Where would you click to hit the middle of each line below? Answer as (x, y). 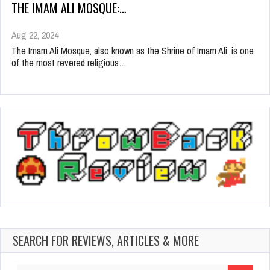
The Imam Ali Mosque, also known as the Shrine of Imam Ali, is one (133, 50)
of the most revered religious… (69, 62)
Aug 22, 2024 (35, 35)
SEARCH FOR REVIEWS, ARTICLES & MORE (106, 240)
